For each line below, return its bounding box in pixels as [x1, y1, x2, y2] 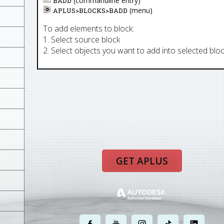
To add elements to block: [43, 23, 134, 34]
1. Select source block [43, 34, 120, 45]
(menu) [127, 5, 153, 15]
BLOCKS [79, 6, 106, 15]
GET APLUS [116, 154, 168, 167]
